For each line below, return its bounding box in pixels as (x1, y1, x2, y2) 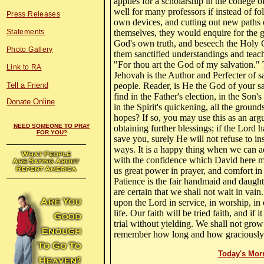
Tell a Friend (6, 81, 48, 90)
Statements (6, 28, 45, 36)
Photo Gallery (6, 45, 53, 54)
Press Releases (6, 10, 61, 18)
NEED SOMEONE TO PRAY (13, 123, 90, 129)
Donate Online (6, 97, 55, 106)
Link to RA (6, 63, 42, 71)
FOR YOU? (36, 129, 67, 136)
